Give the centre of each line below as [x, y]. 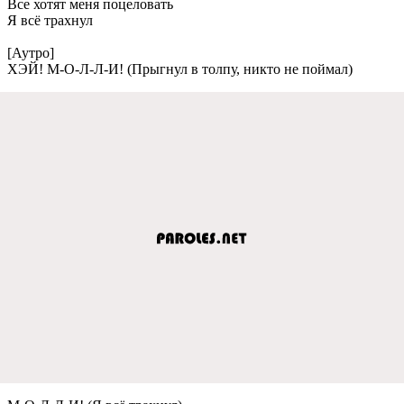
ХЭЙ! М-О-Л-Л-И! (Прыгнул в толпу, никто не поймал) [180, 69]
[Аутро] [31, 52]
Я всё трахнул [50, 20]
